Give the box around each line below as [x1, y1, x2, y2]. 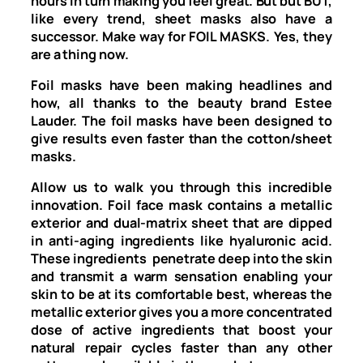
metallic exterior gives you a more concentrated [31, 303, 332, 322]
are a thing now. [31, 45, 129, 63]
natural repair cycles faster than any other [31, 339, 332, 357]
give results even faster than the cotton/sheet [31, 129, 332, 147]
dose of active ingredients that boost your [31, 321, 332, 340]
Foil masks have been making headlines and [31, 75, 332, 94]
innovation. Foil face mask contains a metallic [31, 196, 332, 215]
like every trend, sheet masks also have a [31, 9, 332, 28]
